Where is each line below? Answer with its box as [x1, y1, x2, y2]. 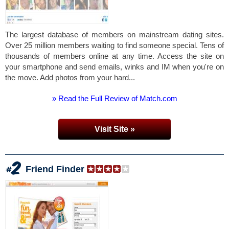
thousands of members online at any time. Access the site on [5, 52, 224, 60]
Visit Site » [94, 125, 135, 133]
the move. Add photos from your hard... [5, 73, 135, 82]
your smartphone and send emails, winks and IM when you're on [5, 62, 224, 71]
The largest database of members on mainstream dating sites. [5, 30, 224, 39]
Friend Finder [26, 164, 84, 174]
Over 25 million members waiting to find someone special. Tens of [5, 41, 224, 50]
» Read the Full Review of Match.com [52, 94, 177, 103]
